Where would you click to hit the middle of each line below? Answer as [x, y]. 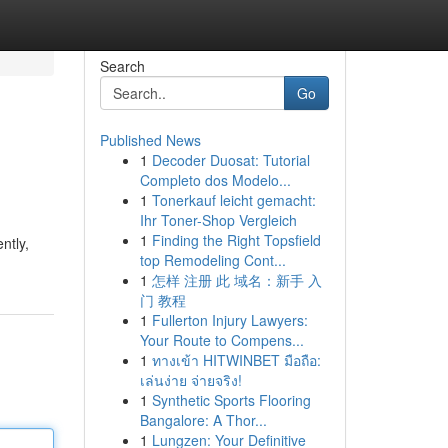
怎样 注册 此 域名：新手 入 [236, 280]
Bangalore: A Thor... [203, 420]
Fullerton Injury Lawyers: [229, 320]
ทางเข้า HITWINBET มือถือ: [236, 360]
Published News [150, 140]
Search [122, 66]
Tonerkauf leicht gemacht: [233, 200]
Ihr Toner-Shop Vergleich [218, 220]
